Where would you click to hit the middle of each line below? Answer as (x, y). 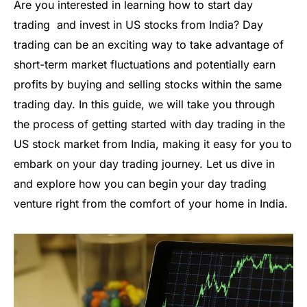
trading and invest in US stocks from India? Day (138, 24)
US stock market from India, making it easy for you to (153, 144)
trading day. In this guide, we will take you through (144, 104)
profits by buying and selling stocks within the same (148, 84)
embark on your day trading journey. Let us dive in (144, 163)
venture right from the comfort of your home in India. (151, 203)
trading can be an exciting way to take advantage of (149, 44)
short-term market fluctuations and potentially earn (145, 64)
